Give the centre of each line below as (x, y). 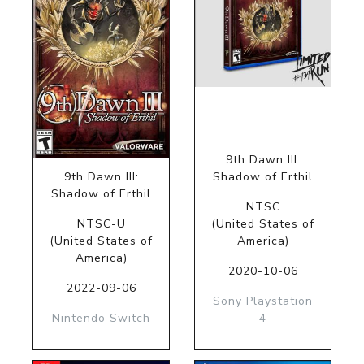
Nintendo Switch (101, 318)
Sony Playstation (263, 301)
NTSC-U (101, 223)
